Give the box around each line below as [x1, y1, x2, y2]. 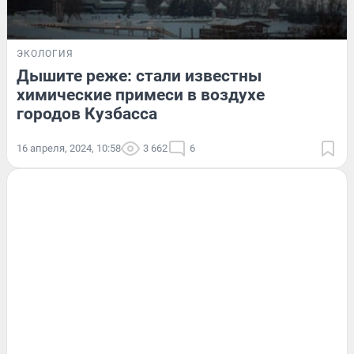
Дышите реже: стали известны [17, 66, 262, 85]
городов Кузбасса [17, 104, 157, 123]
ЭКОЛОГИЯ [17, 47, 73, 59]
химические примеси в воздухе [17, 85, 265, 104]
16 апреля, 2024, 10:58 [17, 141, 121, 154]
